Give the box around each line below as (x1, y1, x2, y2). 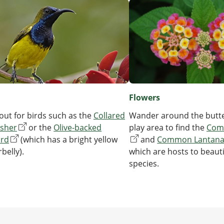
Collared (93, 110, 125, 121)
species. (129, 157, 159, 169)
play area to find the (129, 121, 206, 133)
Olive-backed (53, 122, 102, 133)
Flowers (129, 91, 160, 103)
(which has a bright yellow (18, 134, 118, 145)
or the (26, 122, 54, 133)
